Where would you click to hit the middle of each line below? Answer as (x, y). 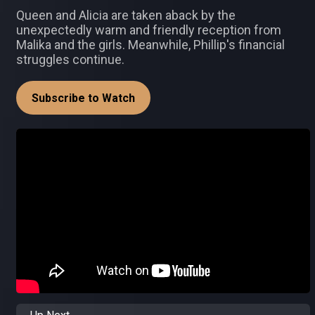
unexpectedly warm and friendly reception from (149, 30)
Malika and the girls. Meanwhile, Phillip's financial (150, 45)
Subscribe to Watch (83, 98)
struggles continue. (70, 59)
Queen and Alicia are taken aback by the (126, 15)
